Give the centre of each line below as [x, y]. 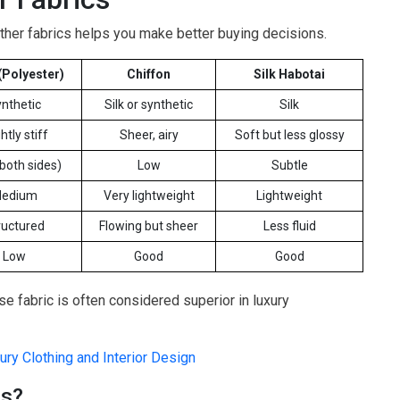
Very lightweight [149, 196]
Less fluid [289, 226]
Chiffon [149, 75]
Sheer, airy [149, 135]
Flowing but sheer [149, 226]
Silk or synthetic [149, 105]
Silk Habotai [289, 75]
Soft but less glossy [289, 135]
